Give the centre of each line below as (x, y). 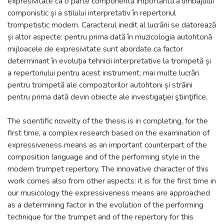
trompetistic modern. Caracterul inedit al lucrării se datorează (112, 25)
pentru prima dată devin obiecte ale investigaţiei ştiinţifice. (107, 97)
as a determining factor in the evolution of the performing (105, 205)
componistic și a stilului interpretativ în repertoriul (92, 13)
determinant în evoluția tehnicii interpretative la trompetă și (109, 61)
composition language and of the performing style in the (104, 157)
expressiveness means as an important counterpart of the (107, 145)
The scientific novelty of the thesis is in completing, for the (108, 121)
